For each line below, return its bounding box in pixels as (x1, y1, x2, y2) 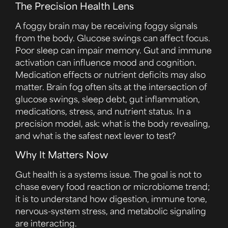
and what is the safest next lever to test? (15, 130, 176, 141)
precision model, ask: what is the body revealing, (15, 118, 210, 129)
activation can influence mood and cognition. (15, 56, 196, 68)
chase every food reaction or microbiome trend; (15, 180, 210, 192)
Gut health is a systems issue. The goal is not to (15, 168, 202, 180)
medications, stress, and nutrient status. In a (15, 105, 191, 117)
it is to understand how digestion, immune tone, (15, 192, 207, 204)
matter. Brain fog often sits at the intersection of (15, 81, 207, 93)
